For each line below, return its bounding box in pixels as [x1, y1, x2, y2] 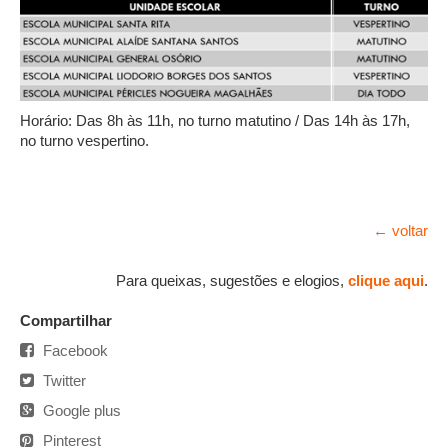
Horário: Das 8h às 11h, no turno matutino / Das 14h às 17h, [20, 112, 410, 130]
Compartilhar [20, 312, 112, 330]
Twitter [39, 372, 86, 390]
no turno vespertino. [20, 132, 149, 150]
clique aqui [348, 272, 424, 290]
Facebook [39, 342, 108, 360]
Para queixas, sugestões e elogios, [116, 272, 348, 290]
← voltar [373, 222, 428, 240]
